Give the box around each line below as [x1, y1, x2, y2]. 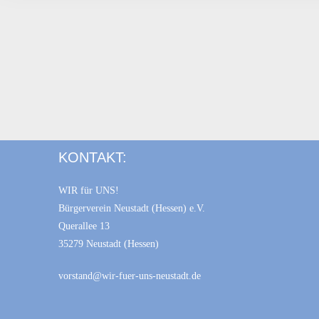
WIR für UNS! [58, 185, 120, 196]
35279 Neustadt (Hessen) [58, 239, 159, 249]
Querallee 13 [58, 221, 110, 231]
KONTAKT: [58, 150, 127, 165]
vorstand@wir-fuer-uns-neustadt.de [58, 271, 202, 281]
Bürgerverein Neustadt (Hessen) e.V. [58, 203, 206, 214]
